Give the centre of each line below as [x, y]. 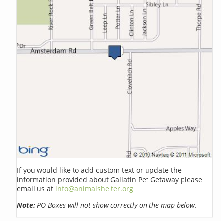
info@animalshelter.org [94, 188]
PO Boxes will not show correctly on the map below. [116, 205]
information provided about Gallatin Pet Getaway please [110, 179]
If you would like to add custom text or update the [99, 170]
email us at [36, 188]
